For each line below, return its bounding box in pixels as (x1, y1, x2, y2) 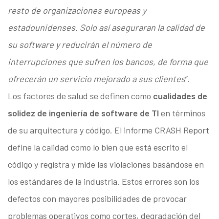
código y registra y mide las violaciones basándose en (7, 159, 204, 170)
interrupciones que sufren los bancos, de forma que (7, 56, 208, 67)
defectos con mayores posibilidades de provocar (7, 193, 187, 204)
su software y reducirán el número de (7, 39, 152, 50)
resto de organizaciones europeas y (7, 5, 146, 16)
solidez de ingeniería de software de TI (7, 108, 161, 119)
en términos (160, 108, 205, 119)
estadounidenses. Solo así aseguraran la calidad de (7, 22, 205, 33)
